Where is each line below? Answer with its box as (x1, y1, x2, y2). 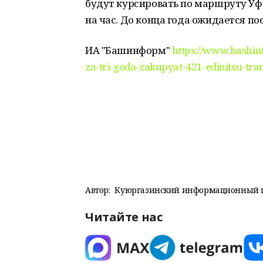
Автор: (85, 184, 110, 195)
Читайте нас (85, 209, 163, 225)
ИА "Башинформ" (85, 43, 172, 57)
